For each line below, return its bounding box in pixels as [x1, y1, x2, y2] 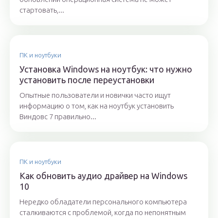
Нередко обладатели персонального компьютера [19, 198, 187, 206]
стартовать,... [19, 6, 64, 15]
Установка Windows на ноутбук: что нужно [19, 64, 192, 74]
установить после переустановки [19, 75, 154, 85]
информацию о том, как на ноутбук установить [19, 102, 174, 110]
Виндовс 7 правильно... [19, 112, 96, 121]
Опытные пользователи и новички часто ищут [19, 91, 171, 100]
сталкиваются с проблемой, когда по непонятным [19, 208, 186, 217]
